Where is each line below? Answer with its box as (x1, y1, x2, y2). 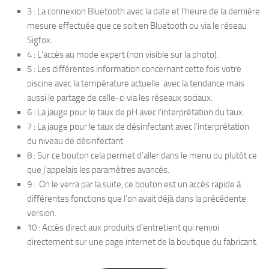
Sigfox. (27, 34, 52, 46)
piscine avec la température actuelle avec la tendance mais (27, 77, 244, 89)
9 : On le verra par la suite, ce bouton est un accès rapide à (27, 178, 241, 190)
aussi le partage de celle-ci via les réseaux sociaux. (27, 92, 213, 103)
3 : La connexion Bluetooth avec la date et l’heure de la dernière (27, 5, 260, 17)
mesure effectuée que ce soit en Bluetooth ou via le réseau (27, 20, 247, 31)
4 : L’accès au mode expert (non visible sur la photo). (27, 49, 219, 60)
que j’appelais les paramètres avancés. (27, 164, 169, 175)
